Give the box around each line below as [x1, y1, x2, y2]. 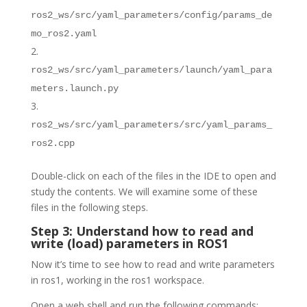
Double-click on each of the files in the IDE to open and [30, 169, 276, 183]
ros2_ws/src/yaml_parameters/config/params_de [30, 10, 272, 21]
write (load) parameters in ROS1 [30, 235, 228, 252]
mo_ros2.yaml [30, 28, 97, 40]
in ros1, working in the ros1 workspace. [30, 273, 204, 287]
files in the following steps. [30, 201, 148, 214]
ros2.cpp [30, 138, 75, 149]
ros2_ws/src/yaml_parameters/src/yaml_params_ [30, 119, 272, 131]
